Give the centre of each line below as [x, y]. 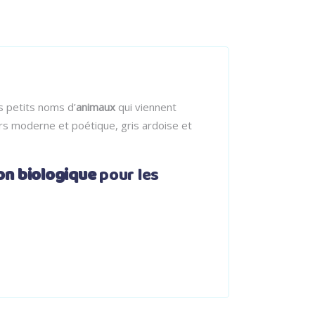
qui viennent [146, 107]
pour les [129, 176]
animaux [96, 107]
